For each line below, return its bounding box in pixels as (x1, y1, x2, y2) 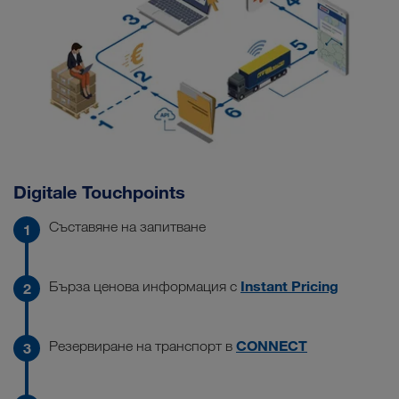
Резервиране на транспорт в (49, 337, 236, 354)
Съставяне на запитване (49, 217, 206, 235)
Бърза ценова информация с (49, 277, 240, 295)
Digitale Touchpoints (13, 180, 185, 203)
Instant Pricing (240, 276, 338, 295)
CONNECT (236, 336, 307, 354)
